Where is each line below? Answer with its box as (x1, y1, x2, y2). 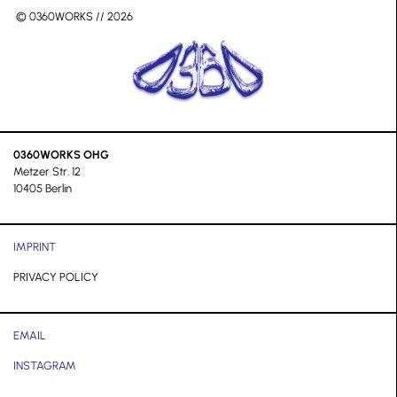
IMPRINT (13, 239, 56, 253)
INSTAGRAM (13, 358, 76, 372)
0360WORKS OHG (13, 147, 109, 161)
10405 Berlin (13, 181, 72, 195)
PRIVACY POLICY (13, 269, 98, 284)
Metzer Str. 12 (13, 164, 81, 178)
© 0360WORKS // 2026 (13, 10, 133, 24)
